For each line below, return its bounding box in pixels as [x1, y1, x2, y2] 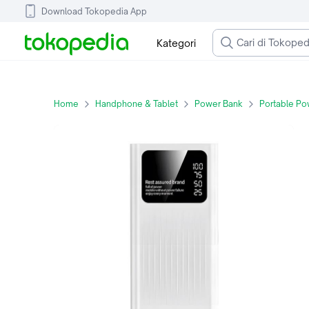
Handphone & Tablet [95, 99, 178, 109]
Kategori [156, 37, 196, 49]
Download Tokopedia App [41, 6, 147, 17]
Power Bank [195, 99, 243, 109]
